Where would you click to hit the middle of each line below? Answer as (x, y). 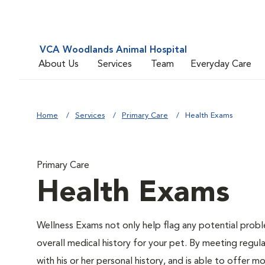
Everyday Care (221, 64)
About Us (59, 64)
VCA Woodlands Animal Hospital (113, 50)
